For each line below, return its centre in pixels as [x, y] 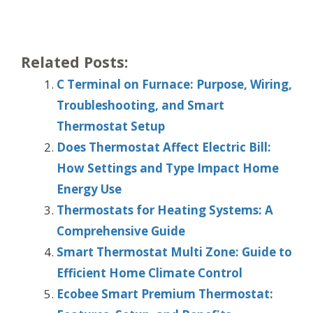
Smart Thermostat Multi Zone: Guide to [174, 252]
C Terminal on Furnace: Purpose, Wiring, [174, 85]
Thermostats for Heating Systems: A [165, 210]
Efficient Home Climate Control [150, 273]
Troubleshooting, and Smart [140, 105]
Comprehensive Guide [121, 231]
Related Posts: [74, 62]
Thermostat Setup [111, 126]
